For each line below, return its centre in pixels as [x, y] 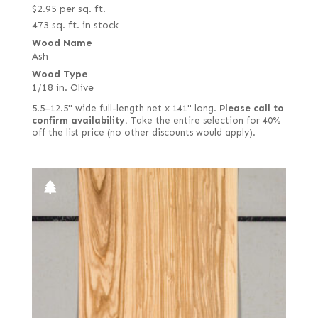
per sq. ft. [82, 9]
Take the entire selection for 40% [204, 121]
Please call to [251, 109]
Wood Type [60, 75]
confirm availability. [79, 121]
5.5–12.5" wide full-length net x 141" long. [125, 109]
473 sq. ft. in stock [75, 26]
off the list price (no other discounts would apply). [143, 133]
